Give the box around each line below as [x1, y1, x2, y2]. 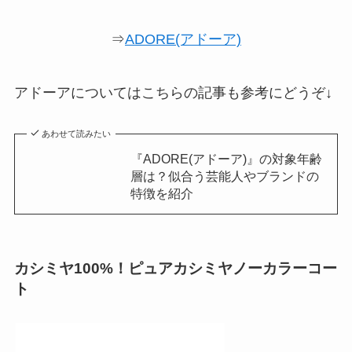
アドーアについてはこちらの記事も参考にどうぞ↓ [13, 84, 332, 101]
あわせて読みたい [42, 128, 112, 138]
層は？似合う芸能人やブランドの [130, 168, 319, 183]
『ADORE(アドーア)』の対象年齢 [130, 151, 322, 166]
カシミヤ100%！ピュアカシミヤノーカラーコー [13, 259, 337, 277]
